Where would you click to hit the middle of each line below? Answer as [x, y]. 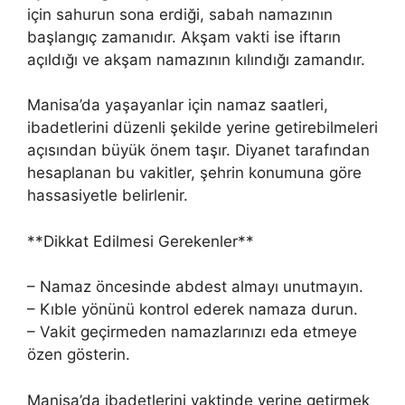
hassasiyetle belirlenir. [108, 195]
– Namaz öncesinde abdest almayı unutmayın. [195, 287]
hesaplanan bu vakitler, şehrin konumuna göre [194, 173]
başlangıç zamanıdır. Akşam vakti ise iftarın [184, 37]
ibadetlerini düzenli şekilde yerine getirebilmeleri [202, 127]
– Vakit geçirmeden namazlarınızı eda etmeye [192, 332]
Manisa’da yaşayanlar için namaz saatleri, [178, 105]
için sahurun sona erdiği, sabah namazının [180, 14]
